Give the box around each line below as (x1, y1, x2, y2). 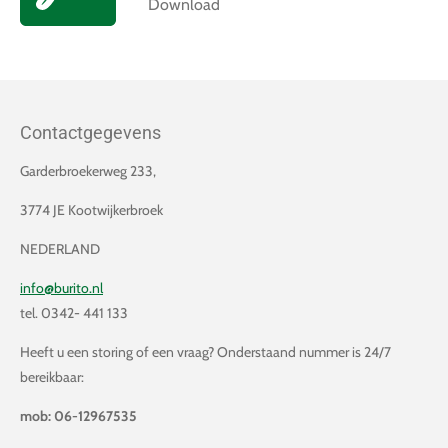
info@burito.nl (20, 279, 103, 298)
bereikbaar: (20, 368, 84, 387)
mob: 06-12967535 (20, 407, 137, 426)
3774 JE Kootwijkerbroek (20, 201, 163, 220)
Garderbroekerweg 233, (20, 162, 156, 181)
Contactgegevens (20, 122, 161, 144)
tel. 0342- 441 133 (20, 304, 131, 323)
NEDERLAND (20, 240, 100, 259)
